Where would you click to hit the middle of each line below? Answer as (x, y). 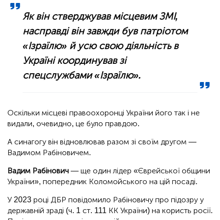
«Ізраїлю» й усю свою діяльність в (101, 46)
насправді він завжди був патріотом (105, 31)
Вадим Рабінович (39, 171)
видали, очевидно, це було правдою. (73, 124)
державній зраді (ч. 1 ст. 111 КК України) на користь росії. (110, 211)
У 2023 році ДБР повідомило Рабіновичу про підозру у (106, 200)
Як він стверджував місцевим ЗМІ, (101, 16)
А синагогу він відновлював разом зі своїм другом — (102, 142)
